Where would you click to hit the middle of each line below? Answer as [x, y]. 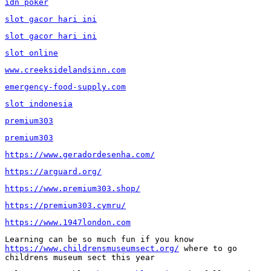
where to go [208, 248]
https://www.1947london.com [68, 222]
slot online [31, 53]
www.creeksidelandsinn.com [65, 70]
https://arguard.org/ [53, 171]
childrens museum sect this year [80, 257]
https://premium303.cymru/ [65, 205]
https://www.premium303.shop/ [73, 188]
